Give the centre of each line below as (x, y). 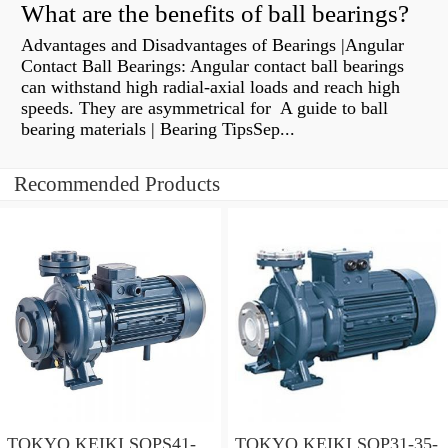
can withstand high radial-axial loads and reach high (210, 87)
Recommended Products (117, 184)
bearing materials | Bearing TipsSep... (158, 129)
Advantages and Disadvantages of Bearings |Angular (212, 45)
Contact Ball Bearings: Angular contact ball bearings (212, 66)
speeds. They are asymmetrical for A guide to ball (204, 108)
